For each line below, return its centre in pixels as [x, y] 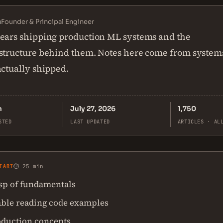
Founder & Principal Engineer [48, 22]
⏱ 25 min [29, 166]
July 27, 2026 [93, 109]
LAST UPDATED [90, 121]
